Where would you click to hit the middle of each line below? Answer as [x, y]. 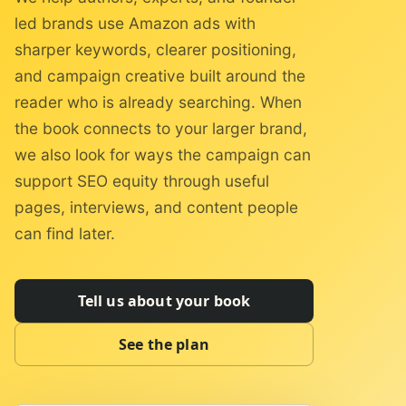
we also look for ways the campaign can [163, 155]
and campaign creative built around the [160, 76]
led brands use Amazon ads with [135, 23]
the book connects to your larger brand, [161, 128]
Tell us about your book [164, 301]
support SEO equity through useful [142, 181]
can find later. [65, 233]
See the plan [164, 344]
